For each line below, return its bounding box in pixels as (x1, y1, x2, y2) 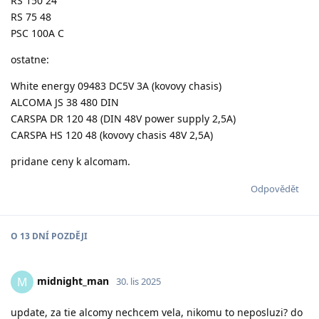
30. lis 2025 (116, 274, 161, 288)
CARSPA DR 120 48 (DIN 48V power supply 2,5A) (11, 111, 236, 125)
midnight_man (37, 273, 109, 288)
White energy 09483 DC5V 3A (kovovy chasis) (11, 78, 221, 93)
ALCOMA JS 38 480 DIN (11, 95, 119, 109)
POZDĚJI (49, 229, 88, 242)
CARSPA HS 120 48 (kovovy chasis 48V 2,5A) (11, 127, 213, 142)
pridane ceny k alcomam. (11, 154, 130, 168)
